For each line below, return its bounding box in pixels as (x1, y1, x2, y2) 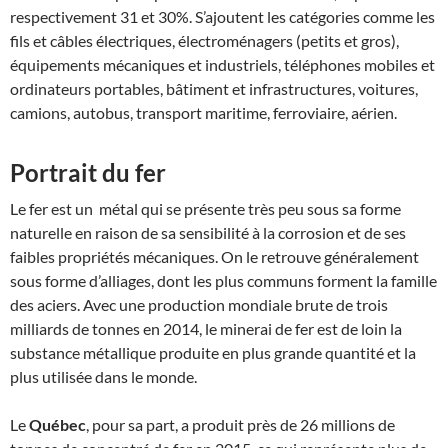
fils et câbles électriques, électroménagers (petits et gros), (10, 31, 399, 50)
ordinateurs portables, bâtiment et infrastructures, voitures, (10, 79, 418, 98)
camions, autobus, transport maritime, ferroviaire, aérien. (10, 103, 397, 122)
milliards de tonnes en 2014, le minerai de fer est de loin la (10, 319, 402, 338)
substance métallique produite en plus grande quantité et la (10, 343, 416, 362)
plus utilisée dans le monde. (10, 367, 197, 386)
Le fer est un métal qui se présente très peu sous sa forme (10, 199, 401, 218)
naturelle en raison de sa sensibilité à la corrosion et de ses (10, 223, 406, 242)
